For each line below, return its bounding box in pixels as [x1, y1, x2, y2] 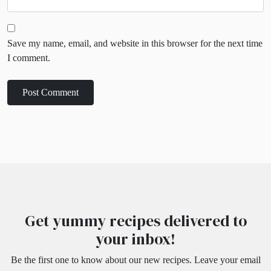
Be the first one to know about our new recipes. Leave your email [10, 255, 261, 266]
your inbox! [96, 229, 175, 250]
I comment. [7, 53, 50, 64]
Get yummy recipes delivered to [24, 211, 247, 232]
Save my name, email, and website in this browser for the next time [7, 38, 263, 49]
